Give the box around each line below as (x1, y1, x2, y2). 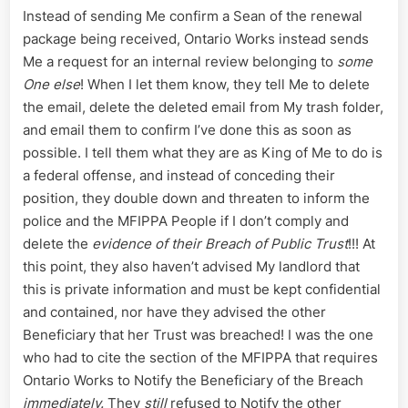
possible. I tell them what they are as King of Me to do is (23, 144, 382, 162)
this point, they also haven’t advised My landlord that (23, 258, 360, 276)
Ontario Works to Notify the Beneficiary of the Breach (23, 372, 363, 390)
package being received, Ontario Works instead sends (23, 30, 369, 48)
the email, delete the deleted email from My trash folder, (23, 98, 383, 117)
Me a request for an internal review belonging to (23, 53, 337, 71)
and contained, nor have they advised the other (23, 303, 326, 321)
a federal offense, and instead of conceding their (23, 167, 335, 185)
